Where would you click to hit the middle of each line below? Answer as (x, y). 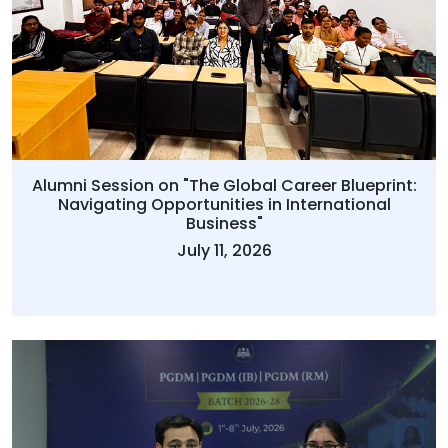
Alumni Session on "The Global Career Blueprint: (224, 185)
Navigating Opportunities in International (224, 204)
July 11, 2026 (224, 250)
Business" (224, 223)
